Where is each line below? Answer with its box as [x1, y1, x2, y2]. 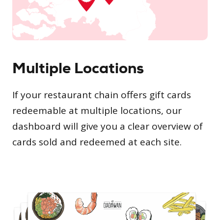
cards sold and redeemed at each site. [12, 136, 182, 149]
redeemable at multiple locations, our [12, 104, 182, 117]
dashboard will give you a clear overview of [12, 120, 203, 133]
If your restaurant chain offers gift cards [12, 88, 191, 102]
